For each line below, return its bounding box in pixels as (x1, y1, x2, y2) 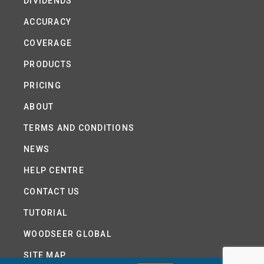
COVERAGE (24, 38, 72, 48)
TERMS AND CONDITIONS (24, 123, 134, 133)
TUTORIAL (24, 208, 67, 218)
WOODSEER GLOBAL (24, 229, 111, 239)
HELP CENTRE (24, 166, 84, 176)
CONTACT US (24, 187, 80, 197)
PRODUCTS (24, 60, 72, 70)
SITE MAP (24, 250, 66, 260)
